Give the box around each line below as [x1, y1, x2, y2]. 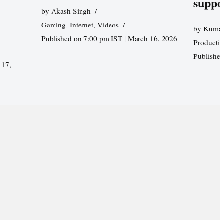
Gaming [41, 19, 66, 29]
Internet [69, 19, 93, 29]
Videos [97, 19, 119, 29]
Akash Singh [51, 5, 91, 16]
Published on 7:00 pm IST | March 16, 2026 [41, 33, 177, 43]
